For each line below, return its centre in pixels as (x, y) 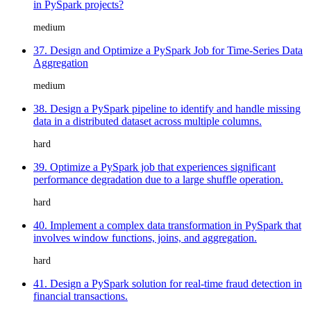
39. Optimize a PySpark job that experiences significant (154, 167)
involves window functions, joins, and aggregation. (145, 237)
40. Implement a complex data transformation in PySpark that (167, 225)
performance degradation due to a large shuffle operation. (158, 179)
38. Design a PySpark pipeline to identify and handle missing (167, 108)
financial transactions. (81, 296)
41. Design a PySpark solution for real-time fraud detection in (168, 283)
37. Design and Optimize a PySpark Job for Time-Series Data (168, 50)
